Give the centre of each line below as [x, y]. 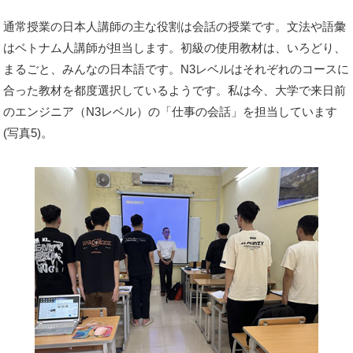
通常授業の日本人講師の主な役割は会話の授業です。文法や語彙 [175, 26]
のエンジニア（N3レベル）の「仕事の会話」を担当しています [171, 111]
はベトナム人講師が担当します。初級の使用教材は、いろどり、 [175, 48]
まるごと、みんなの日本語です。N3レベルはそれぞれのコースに [176, 69]
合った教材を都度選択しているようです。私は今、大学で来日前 [175, 90]
